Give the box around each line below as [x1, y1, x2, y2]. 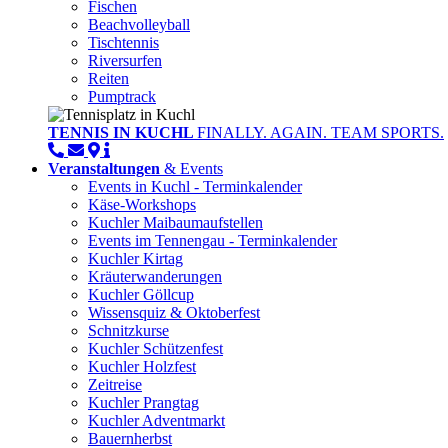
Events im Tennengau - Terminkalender [88, 232, 337, 250]
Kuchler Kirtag [88, 250, 183, 268]
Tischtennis [88, 34, 159, 52]
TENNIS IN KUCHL [48, 124, 197, 142]
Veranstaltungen [48, 160, 160, 178]
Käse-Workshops [88, 196, 196, 214]
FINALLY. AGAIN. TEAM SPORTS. [197, 124, 444, 142]
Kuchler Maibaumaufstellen [88, 214, 263, 232]
